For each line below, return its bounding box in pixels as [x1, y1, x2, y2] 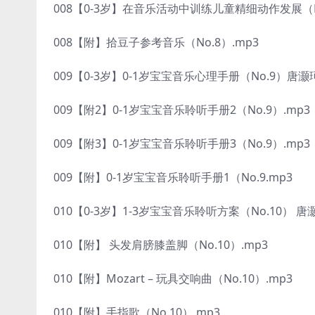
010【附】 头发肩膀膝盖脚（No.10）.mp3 [53, 237, 268, 253]
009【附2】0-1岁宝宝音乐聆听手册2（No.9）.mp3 [53, 102, 310, 118]
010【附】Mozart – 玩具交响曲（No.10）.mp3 [53, 271, 292, 287]
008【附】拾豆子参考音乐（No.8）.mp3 [53, 34, 259, 51]
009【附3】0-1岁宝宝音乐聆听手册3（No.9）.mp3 [53, 136, 310, 152]
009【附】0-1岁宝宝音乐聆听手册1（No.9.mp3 [53, 169, 292, 186]
